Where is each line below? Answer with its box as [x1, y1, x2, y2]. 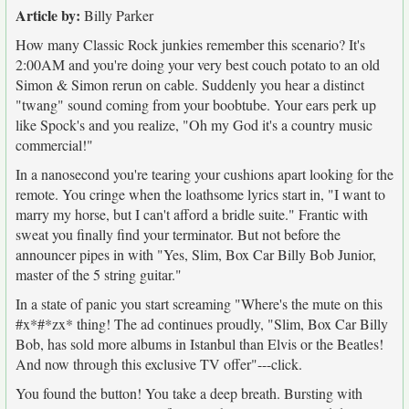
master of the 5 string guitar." [16, 265, 182, 284]
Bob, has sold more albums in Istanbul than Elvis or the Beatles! [16, 334, 383, 353]
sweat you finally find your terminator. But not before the [16, 225, 341, 244]
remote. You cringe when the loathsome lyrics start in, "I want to [16, 184, 385, 204]
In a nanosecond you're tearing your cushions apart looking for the [16, 164, 393, 184]
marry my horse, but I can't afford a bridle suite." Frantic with [16, 204, 368, 224]
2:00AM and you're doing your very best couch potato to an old [16, 55, 380, 74]
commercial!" [16, 135, 93, 154]
